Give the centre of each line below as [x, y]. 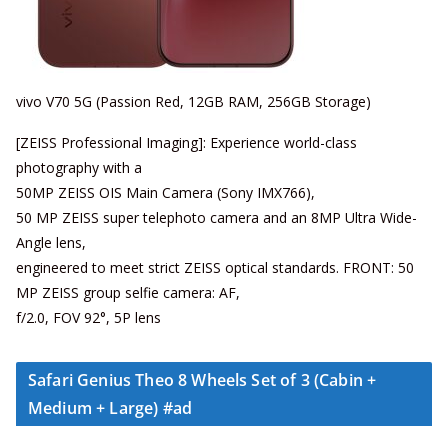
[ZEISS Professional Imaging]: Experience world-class [186, 143]
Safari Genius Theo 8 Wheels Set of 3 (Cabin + [202, 380]
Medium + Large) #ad [110, 408]
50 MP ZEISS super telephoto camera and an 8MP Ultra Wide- [216, 218]
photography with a [79, 168]
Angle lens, [51, 243]
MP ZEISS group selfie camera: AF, [128, 293]
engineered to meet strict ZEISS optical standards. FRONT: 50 [215, 268]
